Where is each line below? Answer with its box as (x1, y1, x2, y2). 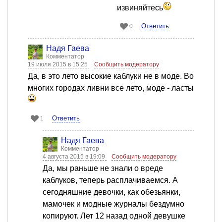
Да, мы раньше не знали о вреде (43, 164, 163, 173)
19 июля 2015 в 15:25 (28, 61, 89, 68)
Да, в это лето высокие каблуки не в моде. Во (28, 72, 194, 81)
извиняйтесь (117, 3, 163, 12)
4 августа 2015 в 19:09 (43, 153, 107, 161)
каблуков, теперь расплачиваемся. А (43, 176, 178, 185)
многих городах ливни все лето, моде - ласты (28, 84, 194, 93)
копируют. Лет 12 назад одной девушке (43, 212, 185, 221)
